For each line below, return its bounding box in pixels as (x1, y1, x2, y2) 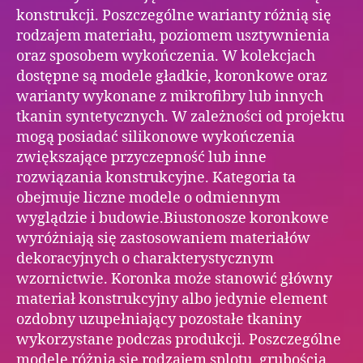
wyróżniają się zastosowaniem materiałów (16, 228, 310, 248)
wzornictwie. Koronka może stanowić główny (16, 269, 332, 288)
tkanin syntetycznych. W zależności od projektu (16, 107, 344, 126)
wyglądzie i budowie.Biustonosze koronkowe (16, 208, 329, 228)
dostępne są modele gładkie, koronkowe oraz (16, 66, 327, 86)
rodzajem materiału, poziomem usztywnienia (16, 26, 330, 45)
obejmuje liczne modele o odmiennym (16, 188, 280, 207)
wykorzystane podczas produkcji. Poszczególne (16, 330, 341, 349)
